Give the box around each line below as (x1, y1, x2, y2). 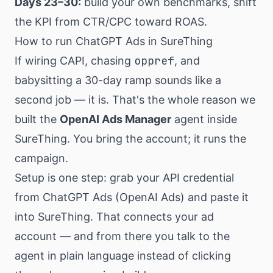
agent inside (171, 113, 237, 126)
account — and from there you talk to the (15, 230, 230, 243)
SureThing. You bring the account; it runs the (15, 132, 246, 145)
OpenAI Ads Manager (60, 113, 171, 126)
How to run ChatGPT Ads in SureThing (15, 35, 213, 48)
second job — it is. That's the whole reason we (15, 93, 255, 106)
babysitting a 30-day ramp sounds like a (15, 74, 221, 87)
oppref (134, 54, 174, 68)
